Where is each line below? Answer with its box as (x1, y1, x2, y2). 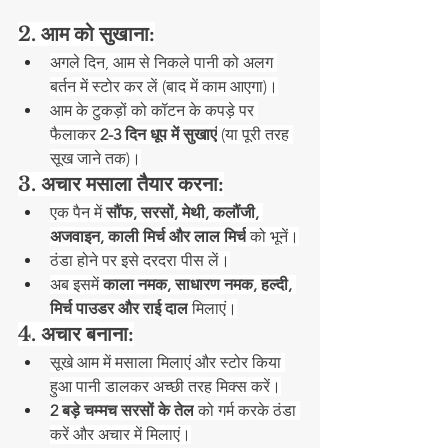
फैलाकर (50, 124, 100, 144)
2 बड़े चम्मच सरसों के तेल (50, 400, 194, 420)
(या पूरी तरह (217, 124, 293, 144)
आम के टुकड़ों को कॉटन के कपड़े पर (50, 100, 258, 120)
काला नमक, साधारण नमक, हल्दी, (103, 274, 296, 294)
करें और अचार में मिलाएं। (50, 424, 191, 444)
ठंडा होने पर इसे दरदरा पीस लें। (50, 250, 230, 270)
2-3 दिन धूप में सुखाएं (100, 124, 217, 144)
